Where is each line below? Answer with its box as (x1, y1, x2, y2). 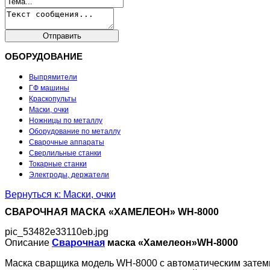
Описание (5, 237, 49, 248)
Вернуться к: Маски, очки (5, 189, 116, 199)
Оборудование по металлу (29, 127, 121, 136)
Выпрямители (29, 73, 77, 81)
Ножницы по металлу (29, 116, 102, 125)
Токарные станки (29, 160, 87, 168)
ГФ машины (29, 84, 69, 92)
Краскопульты (29, 95, 77, 103)
